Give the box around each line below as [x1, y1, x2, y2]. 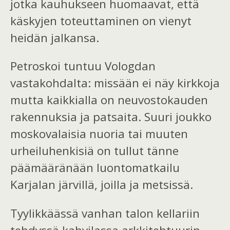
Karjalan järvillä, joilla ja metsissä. [10, 177, 193, 193]
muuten [145, 126, 188, 142]
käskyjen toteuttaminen [10, 12, 139, 29]
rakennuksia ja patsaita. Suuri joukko [10, 109, 212, 125]
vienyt [156, 12, 191, 29]
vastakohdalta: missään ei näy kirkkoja [10, 75, 220, 91]
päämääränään [10, 160, 93, 176]
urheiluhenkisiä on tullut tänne [10, 143, 179, 159]
